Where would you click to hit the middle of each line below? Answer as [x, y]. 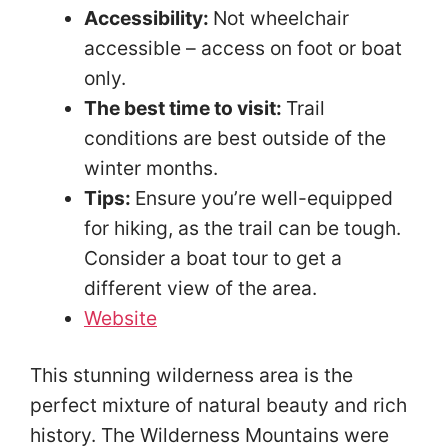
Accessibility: [148, 17]
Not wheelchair [281, 17]
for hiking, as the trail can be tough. [242, 227]
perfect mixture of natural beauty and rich [218, 404]
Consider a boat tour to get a [213, 257]
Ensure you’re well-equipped [264, 197]
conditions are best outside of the [235, 137]
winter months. [153, 167]
